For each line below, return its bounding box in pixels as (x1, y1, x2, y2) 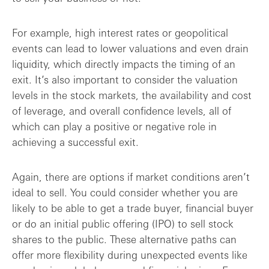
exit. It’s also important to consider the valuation (12, 73, 238, 86)
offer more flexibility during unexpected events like (12, 248, 247, 261)
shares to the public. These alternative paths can (12, 232, 237, 246)
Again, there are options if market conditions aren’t (12, 170, 250, 183)
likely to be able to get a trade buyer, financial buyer (12, 201, 253, 214)
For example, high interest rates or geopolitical (12, 26, 228, 39)
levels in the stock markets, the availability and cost (12, 88, 252, 101)
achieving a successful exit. (12, 135, 139, 148)
